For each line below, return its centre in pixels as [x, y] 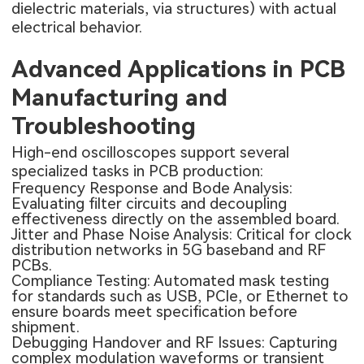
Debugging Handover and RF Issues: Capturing [175, 342]
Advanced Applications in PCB [179, 69]
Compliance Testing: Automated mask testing [171, 280]
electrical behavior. [77, 28]
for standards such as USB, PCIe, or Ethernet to [180, 296]
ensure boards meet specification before [155, 311]
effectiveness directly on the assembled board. [176, 219]
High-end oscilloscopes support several [151, 152]
